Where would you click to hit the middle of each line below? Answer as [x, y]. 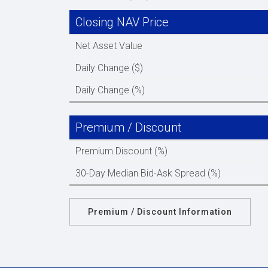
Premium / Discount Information [160, 212]
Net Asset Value [109, 46]
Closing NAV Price [122, 22]
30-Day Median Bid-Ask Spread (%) [148, 173]
